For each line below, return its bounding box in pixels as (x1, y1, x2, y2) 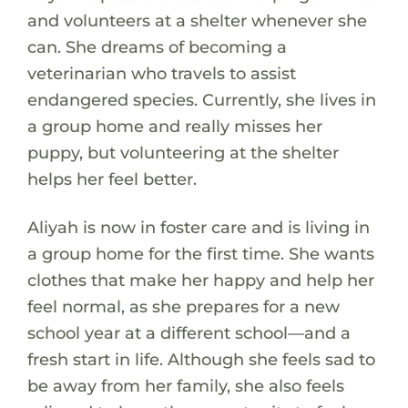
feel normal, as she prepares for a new (26, 295, 340, 317)
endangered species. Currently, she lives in (26, 88, 376, 110)
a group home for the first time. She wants (26, 242, 374, 264)
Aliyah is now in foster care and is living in (26, 216, 370, 238)
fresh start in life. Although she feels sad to (26, 348, 375, 370)
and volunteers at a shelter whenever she (26, 9, 367, 31)
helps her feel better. (26, 168, 197, 189)
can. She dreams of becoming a (26, 36, 287, 57)
